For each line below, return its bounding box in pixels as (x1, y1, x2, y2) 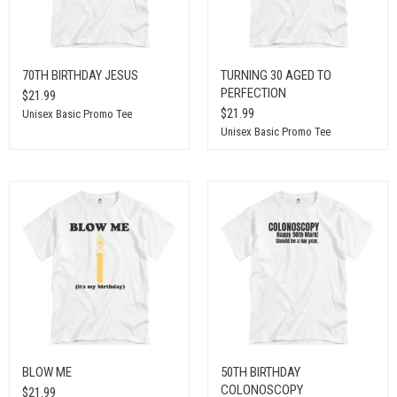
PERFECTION (220, 84, 286, 101)
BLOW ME (21, 363, 72, 380)
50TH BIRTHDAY (220, 363, 300, 380)
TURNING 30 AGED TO (220, 66, 331, 83)
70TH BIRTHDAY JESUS (21, 66, 138, 83)
